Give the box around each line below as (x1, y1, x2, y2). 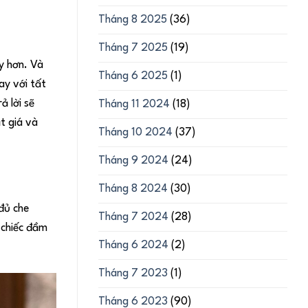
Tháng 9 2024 (98, 155, 168, 166)
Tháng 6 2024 (98, 239, 168, 251)
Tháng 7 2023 (98, 267, 168, 279)
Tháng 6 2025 (98, 70, 168, 82)
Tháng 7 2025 (98, 42, 168, 54)
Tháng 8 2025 (98, 14, 167, 25)
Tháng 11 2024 (98, 98, 170, 110)
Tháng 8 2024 (98, 183, 168, 195)
